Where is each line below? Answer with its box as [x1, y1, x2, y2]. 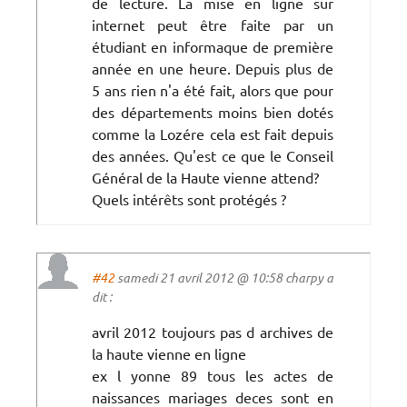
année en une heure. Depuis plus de [92, 58, 333, 77]
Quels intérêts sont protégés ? [92, 189, 286, 208]
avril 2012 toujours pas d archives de [92, 322, 333, 341]
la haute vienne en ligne [92, 343, 246, 362]
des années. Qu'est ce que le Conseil [92, 145, 333, 164]
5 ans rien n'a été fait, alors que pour [92, 80, 333, 99]
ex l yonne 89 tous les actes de [92, 365, 333, 384]
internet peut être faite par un [92, 15, 333, 34]
